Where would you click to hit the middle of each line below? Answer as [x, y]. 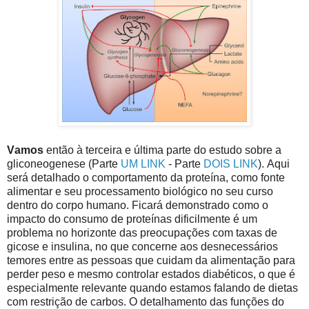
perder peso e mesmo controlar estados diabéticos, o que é [151, 274]
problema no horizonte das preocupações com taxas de [142, 232]
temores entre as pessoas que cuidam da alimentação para [151, 260]
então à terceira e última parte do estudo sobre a [164, 150]
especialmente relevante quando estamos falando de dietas [152, 288]
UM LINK [143, 163]
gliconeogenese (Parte [64, 163]
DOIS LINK [231, 163]
